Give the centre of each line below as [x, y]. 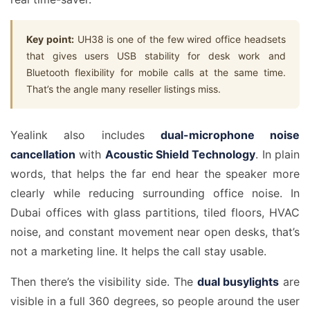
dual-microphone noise [230, 135]
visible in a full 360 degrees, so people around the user [155, 301]
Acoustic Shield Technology [180, 154]
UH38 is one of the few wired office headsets [180, 39]
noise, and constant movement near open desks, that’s [155, 232]
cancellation [43, 154]
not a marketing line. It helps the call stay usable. [138, 251]
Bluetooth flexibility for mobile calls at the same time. [156, 72]
